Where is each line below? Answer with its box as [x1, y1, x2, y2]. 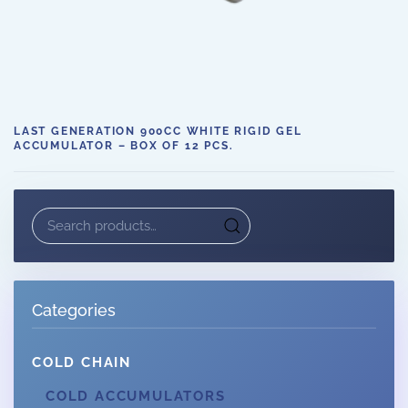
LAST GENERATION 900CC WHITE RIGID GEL [14, 125, 302, 138]
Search [31, 209, 75, 226]
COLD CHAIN [32, 354, 131, 372]
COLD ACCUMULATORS [46, 388, 226, 405]
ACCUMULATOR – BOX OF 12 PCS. [14, 139, 234, 152]
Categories [32, 301, 116, 320]
